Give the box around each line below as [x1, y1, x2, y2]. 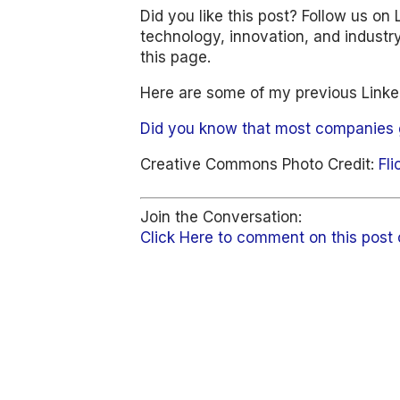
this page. [140, 47, 212, 66]
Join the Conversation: [140, 207, 303, 226]
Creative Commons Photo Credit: [140, 154, 379, 173]
